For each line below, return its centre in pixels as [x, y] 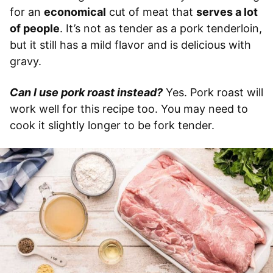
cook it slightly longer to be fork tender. [112, 125]
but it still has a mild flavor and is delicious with [130, 44]
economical [75, 12]
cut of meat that [151, 12]
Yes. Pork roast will [213, 92]
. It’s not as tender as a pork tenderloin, [161, 28]
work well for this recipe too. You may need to [129, 108]
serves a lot [227, 12]
